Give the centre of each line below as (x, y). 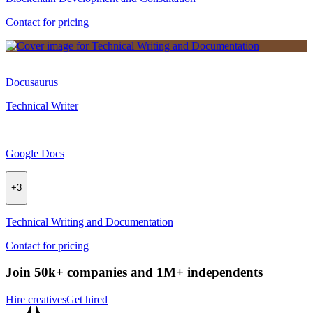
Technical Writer (42, 106)
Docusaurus (32, 82)
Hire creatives (36, 300)
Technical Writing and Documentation (89, 221)
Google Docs (35, 154)
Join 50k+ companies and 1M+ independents (134, 272)
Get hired (87, 300)
